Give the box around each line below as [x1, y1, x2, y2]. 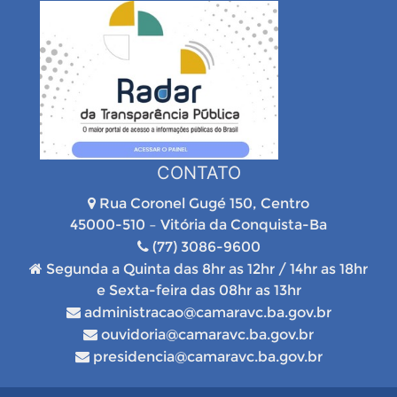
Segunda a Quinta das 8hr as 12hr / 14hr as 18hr [43, 261, 368, 278]
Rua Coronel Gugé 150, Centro [96, 195, 309, 213]
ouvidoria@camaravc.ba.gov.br [97, 326, 314, 344]
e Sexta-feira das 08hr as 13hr [96, 282, 301, 300]
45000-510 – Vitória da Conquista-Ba [70, 216, 327, 234]
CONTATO [156, 162, 241, 184]
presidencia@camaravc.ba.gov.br [89, 348, 323, 366]
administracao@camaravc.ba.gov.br [80, 304, 331, 322]
